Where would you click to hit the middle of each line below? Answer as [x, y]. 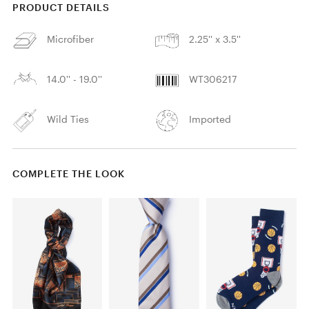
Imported [210, 119]
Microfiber [71, 39]
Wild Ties [68, 119]
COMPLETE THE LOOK [68, 173]
